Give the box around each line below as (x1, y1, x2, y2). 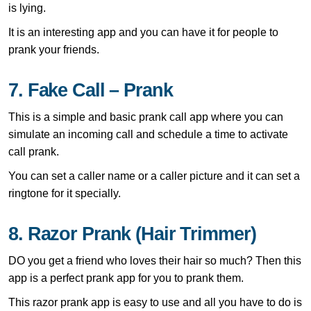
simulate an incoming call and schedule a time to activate (8, 128, 288, 140)
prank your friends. (8, 43, 99, 56)
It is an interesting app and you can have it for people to (8, 26, 278, 38)
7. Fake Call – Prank (8, 79, 173, 101)
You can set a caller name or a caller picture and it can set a (8, 169, 300, 182)
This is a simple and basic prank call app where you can (8, 110, 283, 123)
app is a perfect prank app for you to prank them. (8, 271, 244, 284)
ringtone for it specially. (8, 187, 121, 199)
